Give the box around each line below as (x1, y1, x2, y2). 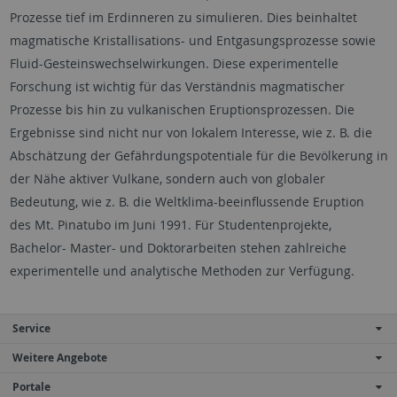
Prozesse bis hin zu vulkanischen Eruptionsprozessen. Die (9, 100, 354, 118)
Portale (12, 378, 51, 394)
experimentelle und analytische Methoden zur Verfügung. (9, 261, 354, 279)
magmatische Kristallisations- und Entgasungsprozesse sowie (9, 31, 376, 49)
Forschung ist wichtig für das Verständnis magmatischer (9, 77, 345, 95)
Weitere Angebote (12, 349, 107, 365)
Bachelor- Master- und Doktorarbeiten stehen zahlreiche (9, 238, 346, 256)
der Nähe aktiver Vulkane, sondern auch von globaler (9, 169, 325, 187)
